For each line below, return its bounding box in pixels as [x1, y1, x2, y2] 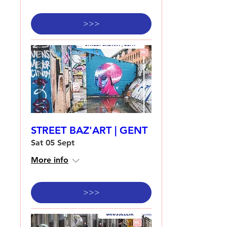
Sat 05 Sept [31, 137, 74, 147]
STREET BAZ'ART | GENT [31, 124, 147, 136]
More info [31, 155, 68, 165]
